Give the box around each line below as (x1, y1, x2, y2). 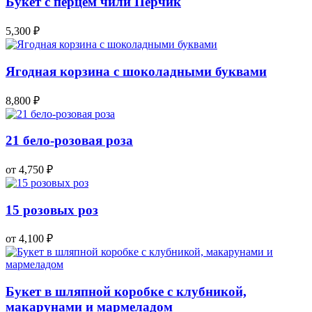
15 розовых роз (6, 202, 98, 217)
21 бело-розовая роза (6, 133, 133, 148)
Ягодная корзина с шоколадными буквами (6, 63, 267, 79)
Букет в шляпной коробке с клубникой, (6, 284, 247, 299)
